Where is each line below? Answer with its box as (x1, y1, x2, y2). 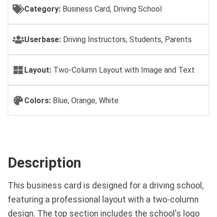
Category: (24, 4, 61, 14)
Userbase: (24, 35, 61, 45)
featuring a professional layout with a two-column (8, 194, 199, 204)
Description (8, 154, 81, 171)
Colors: (24, 95, 51, 105)
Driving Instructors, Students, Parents (61, 35, 192, 45)
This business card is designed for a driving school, (8, 180, 203, 190)
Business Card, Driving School (61, 4, 162, 14)
